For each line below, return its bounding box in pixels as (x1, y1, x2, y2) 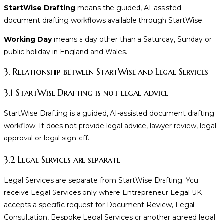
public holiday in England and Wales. (4, 47, 127, 56)
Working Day (4, 35, 52, 44)
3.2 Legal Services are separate (4, 154, 120, 165)
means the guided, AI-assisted (75, 3, 181, 13)
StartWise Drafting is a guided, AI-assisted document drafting (4, 109, 214, 118)
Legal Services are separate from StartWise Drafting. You (4, 176, 198, 185)
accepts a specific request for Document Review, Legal (4, 200, 194, 210)
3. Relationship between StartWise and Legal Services (4, 66, 208, 78)
